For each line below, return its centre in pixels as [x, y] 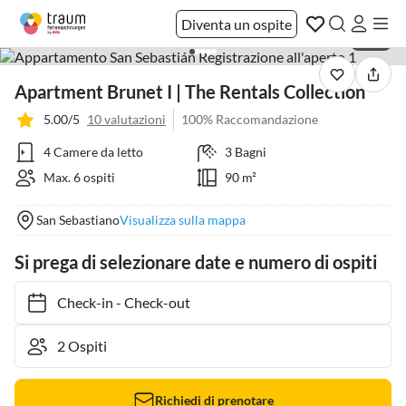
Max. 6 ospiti [79, 177]
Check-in [76, 302]
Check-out [148, 302]
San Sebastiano [78, 220]
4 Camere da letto [93, 152]
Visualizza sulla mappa [183, 220]
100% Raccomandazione [250, 119]
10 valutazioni [126, 119]
